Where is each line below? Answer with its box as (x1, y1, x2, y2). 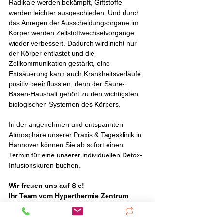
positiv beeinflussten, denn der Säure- (9, 79, 125, 88)
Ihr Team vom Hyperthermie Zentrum (9, 191, 130, 200)
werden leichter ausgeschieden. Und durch (9, 8, 142, 16)
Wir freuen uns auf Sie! (9, 181, 86, 189)
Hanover (9, 201, 36, 210)
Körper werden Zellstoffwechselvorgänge (9, 29, 136, 37)
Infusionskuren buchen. (9, 161, 82, 169)
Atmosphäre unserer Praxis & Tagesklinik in (9, 130, 143, 139)
